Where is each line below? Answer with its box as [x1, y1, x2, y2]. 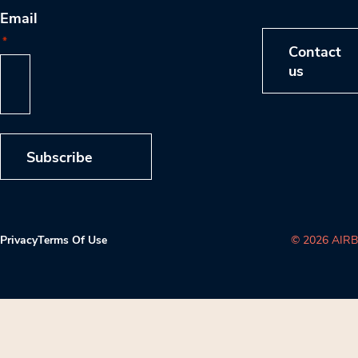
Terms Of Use [38, 231, 107, 247]
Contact [288, 42, 341, 62]
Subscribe [26, 146, 93, 166]
